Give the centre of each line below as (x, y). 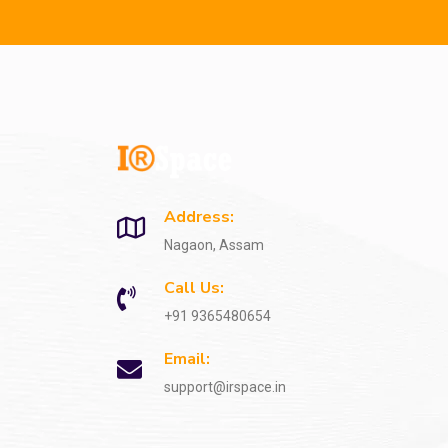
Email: (187, 358)
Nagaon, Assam (214, 244)
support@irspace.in (225, 386)
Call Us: (194, 287)
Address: (199, 216)
